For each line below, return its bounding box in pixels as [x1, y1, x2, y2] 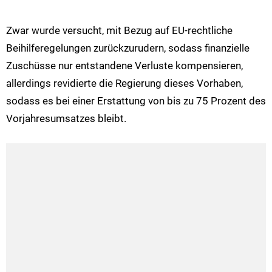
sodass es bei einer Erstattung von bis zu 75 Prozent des [6, 94, 266, 107]
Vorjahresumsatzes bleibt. [6, 112, 126, 124]
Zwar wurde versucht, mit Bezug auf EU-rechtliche [6, 24, 233, 36]
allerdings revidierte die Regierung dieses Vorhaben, [6, 76, 243, 89]
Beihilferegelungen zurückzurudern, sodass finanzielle [6, 41, 250, 54]
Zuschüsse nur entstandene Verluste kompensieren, [6, 59, 243, 72]
